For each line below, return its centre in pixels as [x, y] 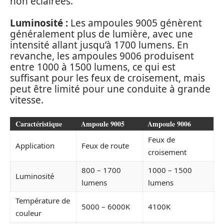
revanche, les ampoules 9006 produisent [102, 56]
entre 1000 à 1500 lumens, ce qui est [93, 67]
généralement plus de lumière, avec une [101, 34]
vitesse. [27, 100]
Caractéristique [39, 123]
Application [35, 145]
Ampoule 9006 [169, 123]
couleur [28, 213]
